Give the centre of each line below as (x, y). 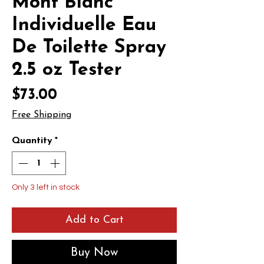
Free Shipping (42, 115)
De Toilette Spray (89, 48)
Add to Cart (94, 220)
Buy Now (94, 253)
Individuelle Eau (84, 25)
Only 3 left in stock (46, 187)
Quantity (32, 141)
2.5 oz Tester (67, 70)
